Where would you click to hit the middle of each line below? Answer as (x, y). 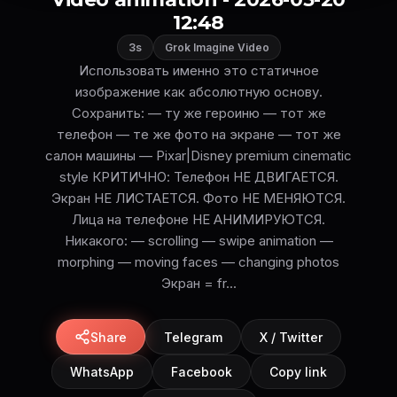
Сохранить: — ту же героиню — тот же (198, 113)
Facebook (202, 372)
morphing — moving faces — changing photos (198, 262)
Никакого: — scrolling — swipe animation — (198, 241)
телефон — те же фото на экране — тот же (198, 135)
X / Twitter (291, 337)
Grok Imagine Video (217, 48)
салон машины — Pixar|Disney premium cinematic (198, 156)
